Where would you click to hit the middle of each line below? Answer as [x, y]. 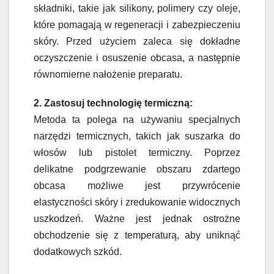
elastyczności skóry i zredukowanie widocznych [137, 202]
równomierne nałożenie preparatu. [108, 74]
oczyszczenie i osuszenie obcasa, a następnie [137, 57]
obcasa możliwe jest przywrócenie [137, 185]
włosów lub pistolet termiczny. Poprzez [137, 152]
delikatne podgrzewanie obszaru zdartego [137, 169]
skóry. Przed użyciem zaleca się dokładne [137, 41]
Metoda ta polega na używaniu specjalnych [137, 119]
